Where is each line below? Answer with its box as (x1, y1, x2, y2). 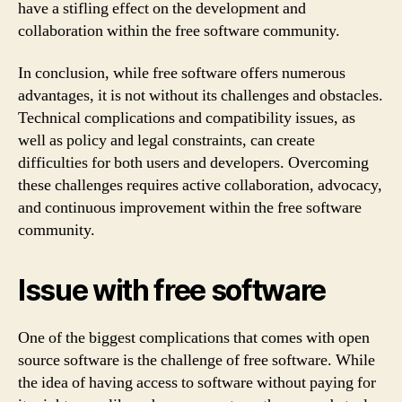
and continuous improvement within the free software (18, 197, 362, 218)
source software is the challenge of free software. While (18, 350, 375, 371)
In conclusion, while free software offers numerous (18, 63, 345, 83)
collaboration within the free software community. (18, 20, 340, 41)
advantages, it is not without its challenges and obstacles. (18, 85, 383, 106)
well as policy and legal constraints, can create (18, 130, 315, 151)
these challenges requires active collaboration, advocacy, (18, 175, 382, 196)
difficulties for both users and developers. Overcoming (18, 153, 369, 173)
